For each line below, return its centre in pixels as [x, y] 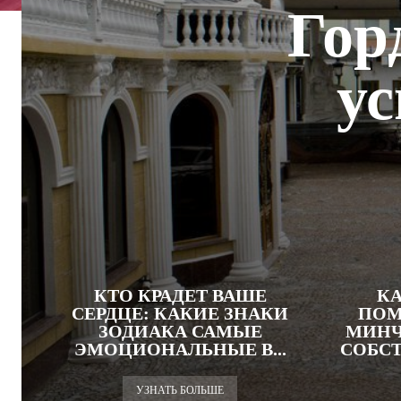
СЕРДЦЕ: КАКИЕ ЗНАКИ [180, 313]
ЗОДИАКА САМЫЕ [180, 331]
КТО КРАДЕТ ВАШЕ [180, 295]
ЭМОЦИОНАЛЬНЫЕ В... [180, 349]
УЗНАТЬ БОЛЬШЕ [180, 390]
